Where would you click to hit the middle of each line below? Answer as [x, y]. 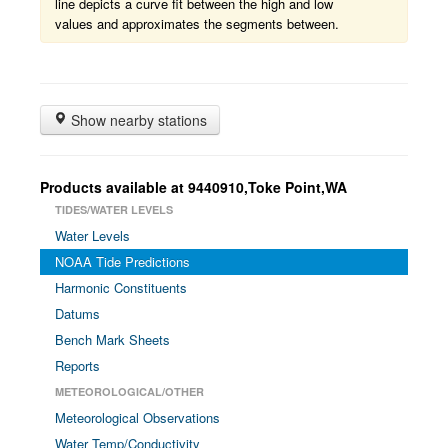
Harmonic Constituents [121, 287]
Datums [77, 313]
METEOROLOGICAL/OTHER [129, 391]
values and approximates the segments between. [197, 23]
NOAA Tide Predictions [122, 261]
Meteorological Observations [137, 417]
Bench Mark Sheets [112, 339]
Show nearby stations [137, 120]
